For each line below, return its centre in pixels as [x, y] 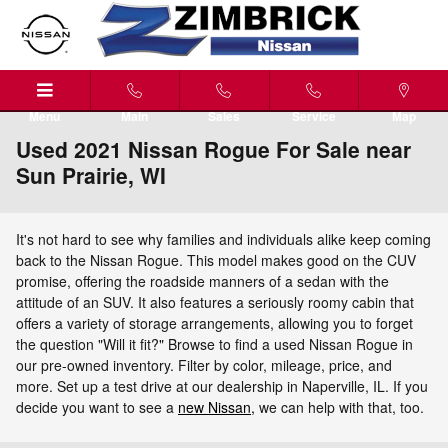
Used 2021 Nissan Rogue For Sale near [213, 149]
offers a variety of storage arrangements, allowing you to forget [214, 323]
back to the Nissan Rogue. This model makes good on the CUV [216, 260]
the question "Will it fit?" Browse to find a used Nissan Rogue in [214, 344]
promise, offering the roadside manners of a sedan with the [202, 281]
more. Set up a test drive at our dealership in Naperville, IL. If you [222, 386]
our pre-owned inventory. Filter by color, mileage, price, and [204, 365]
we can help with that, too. [339, 407]
